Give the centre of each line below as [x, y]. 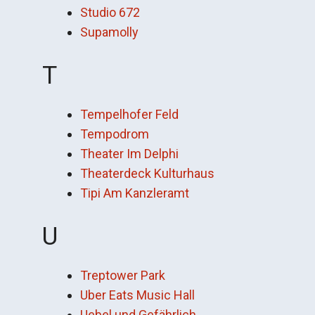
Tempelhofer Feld [129, 114]
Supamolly [109, 32]
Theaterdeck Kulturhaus [147, 173]
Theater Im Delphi [129, 154]
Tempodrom [115, 134]
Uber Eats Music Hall [137, 295]
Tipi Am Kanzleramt [135, 193]
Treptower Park [123, 275]
